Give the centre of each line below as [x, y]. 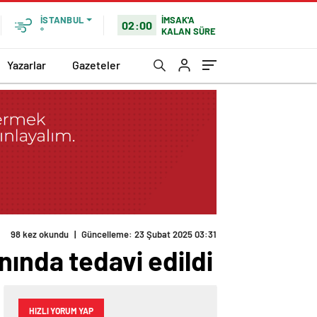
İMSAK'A [178, 19]
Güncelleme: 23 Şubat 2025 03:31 [149, 235]
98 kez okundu [40, 235]
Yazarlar [27, 64]
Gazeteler [96, 64]
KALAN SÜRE [189, 31]
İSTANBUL [62, 20]
